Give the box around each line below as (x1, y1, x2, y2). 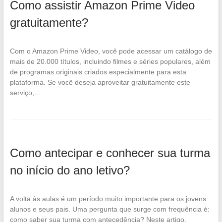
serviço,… (9, 88, 41, 97)
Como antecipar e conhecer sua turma (9, 146, 210, 160)
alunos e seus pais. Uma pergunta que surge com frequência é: (9, 205, 210, 213)
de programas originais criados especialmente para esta (9, 67, 186, 76)
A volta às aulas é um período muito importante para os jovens (9, 194, 206, 203)
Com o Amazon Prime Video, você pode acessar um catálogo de (9, 47, 212, 55)
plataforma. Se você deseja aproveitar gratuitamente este (9, 78, 190, 86)
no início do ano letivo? (9, 163, 130, 177)
